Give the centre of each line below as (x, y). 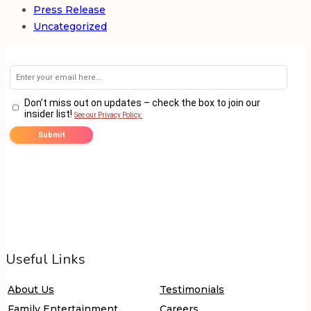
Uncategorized (70, 27)
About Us (31, 290)
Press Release (69, 10)
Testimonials (192, 290)
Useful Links (45, 259)
